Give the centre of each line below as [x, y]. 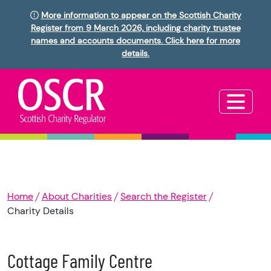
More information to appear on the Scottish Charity [141, 15]
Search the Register [164, 197]
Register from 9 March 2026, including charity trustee [135, 28]
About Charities [77, 197]
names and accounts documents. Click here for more [135, 41]
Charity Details [41, 211]
